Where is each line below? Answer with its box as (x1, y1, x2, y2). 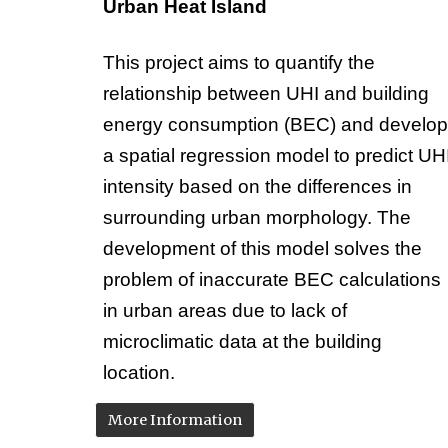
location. (102, 362, 180, 384)
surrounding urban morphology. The (102, 207, 411, 229)
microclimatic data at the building (102, 331, 382, 353)
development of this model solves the (102, 238, 422, 260)
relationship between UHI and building (102, 83, 429, 105)
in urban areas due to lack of (102, 300, 347, 322)
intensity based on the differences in (102, 176, 412, 198)
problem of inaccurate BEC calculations (102, 269, 441, 291)
